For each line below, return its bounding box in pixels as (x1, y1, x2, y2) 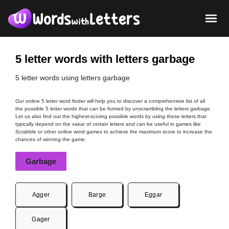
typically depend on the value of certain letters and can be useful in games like (15, 121, 201, 127)
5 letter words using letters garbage (15, 73, 130, 82)
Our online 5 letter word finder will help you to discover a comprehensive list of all (15, 98, 205, 104)
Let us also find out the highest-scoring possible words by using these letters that (15, 113, 207, 119)
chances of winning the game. (15, 136, 86, 142)
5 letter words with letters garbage (15, 52, 195, 65)
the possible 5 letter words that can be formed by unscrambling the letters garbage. (15, 105, 212, 111)
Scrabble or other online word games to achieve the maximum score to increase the (15, 128, 212, 134)
